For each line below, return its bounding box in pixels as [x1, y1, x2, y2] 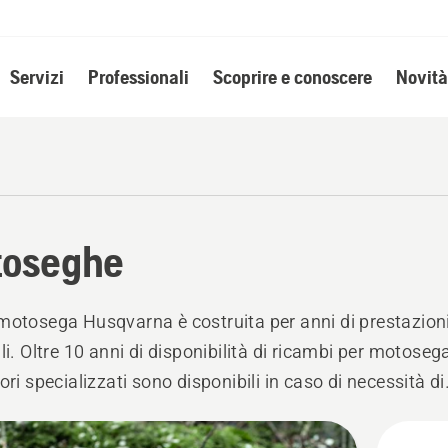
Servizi [9, 65, 64, 88]
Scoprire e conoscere [212, 65, 372, 88]
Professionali [87, 65, 189, 88]
